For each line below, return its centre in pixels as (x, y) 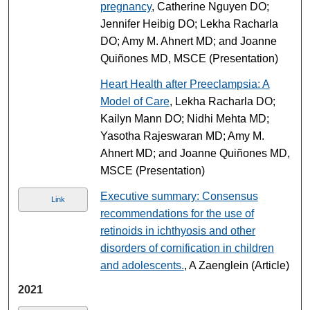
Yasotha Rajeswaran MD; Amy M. (182, 136)
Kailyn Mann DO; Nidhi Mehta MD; (184, 118)
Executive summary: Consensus (179, 196)
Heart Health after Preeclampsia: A (185, 84)
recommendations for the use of (177, 213)
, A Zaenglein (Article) (236, 265)
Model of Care (135, 101)
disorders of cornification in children (187, 248)
